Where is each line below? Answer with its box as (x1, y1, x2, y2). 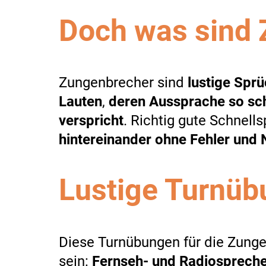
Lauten (59, 93, 102, 110)
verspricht (59, 112, 123, 129)
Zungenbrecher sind (59, 74, 184, 91)
